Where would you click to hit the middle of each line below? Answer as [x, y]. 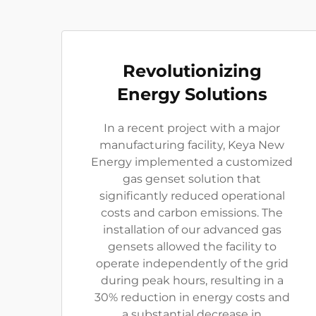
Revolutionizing [192, 71]
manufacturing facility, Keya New [192, 145]
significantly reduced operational [192, 196]
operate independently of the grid [192, 264]
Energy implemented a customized [192, 162]
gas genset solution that [192, 179]
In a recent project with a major [192, 128]
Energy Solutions [192, 95]
